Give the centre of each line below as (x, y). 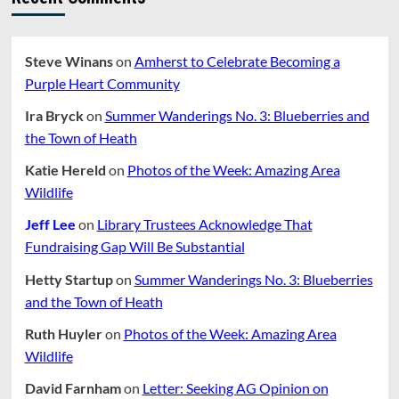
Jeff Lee (50, 224)
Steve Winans (69, 61)
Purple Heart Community (102, 83)
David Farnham (73, 387)
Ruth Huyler (63, 333)
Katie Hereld (65, 170)
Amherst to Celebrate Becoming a (237, 61)
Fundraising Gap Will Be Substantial (134, 247)
